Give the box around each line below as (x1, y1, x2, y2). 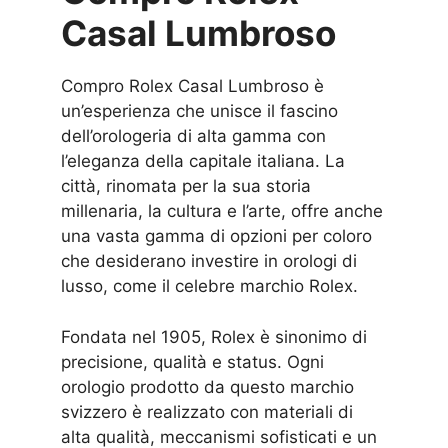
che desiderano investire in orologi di (61, 251, 358, 272)
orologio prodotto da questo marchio (61, 376, 355, 397)
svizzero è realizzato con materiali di (61, 401, 354, 422)
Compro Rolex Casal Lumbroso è (61, 76, 325, 97)
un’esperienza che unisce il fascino (61, 101, 339, 122)
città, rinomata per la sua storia (61, 176, 312, 197)
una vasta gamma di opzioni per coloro (61, 226, 373, 247)
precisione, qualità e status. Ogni (61, 351, 325, 372)
